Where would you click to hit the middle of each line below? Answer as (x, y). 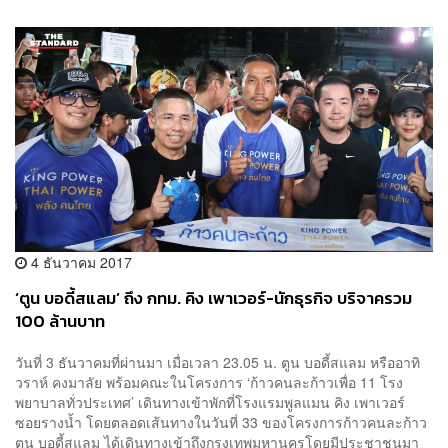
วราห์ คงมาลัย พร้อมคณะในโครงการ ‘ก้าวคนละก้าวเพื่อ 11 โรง (209, 382)
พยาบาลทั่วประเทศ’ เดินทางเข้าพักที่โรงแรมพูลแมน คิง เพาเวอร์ (210, 402)
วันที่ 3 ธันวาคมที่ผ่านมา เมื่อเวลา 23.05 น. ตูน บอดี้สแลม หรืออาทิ (217, 362)
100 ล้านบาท (60, 321)
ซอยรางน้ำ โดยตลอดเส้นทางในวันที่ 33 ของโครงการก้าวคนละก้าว (221, 422)
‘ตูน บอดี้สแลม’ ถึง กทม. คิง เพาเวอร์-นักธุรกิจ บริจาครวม (213, 298)
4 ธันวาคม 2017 (79, 261)
